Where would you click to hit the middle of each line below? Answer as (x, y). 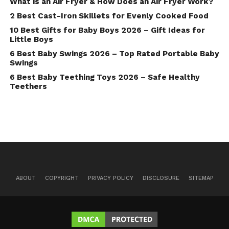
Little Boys (31, 39)
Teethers (28, 86)
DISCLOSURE (161, 178)
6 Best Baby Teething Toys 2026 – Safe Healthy (105, 77)
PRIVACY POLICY (110, 178)
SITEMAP (201, 178)
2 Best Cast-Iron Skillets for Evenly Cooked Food (109, 16)
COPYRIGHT (62, 178)
